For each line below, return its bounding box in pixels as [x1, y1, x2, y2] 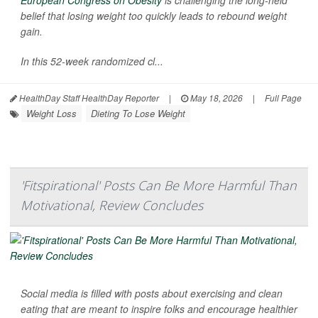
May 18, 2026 [188, 92, 243, 104]
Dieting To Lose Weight [91, 106, 185, 121]
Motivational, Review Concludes [21, 197, 203, 214]
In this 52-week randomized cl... [21, 54, 163, 69]
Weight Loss [26, 106, 77, 121]
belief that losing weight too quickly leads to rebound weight [21, 9, 287, 23]
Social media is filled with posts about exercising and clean [21, 286, 283, 301]
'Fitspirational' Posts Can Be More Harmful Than [21, 177, 297, 194]
